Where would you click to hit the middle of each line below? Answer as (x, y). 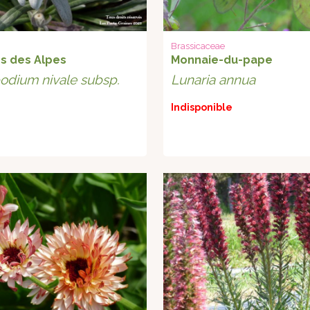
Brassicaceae (198, 46)
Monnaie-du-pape (222, 60)
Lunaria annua (213, 80)
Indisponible (202, 108)
